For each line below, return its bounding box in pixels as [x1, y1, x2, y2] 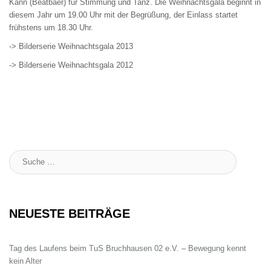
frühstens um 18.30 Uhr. [9, 22, 93, 32]
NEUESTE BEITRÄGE [9, 206, 130, 220]
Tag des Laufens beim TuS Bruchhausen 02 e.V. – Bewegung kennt [9, 243, 246, 253]
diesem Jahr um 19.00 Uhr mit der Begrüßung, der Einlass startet [9, 10, 238, 19]
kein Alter [9, 256, 42, 266]
